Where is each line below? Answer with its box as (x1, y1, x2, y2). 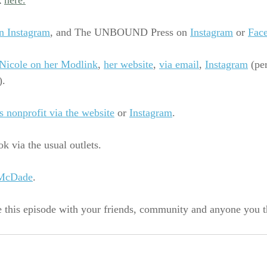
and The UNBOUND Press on (56, 23, 187, 44)
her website (104, 55, 153, 76)
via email (159, 55, 199, 76)
